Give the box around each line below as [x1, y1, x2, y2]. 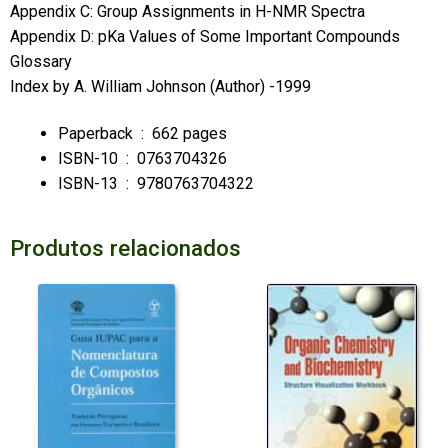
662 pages [151, 124, 227, 144]
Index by [9, 76, 74, 96]
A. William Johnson [73, 76, 210, 96]
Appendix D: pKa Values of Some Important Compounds [9, 26, 400, 46]
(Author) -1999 [209, 76, 311, 96]
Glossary [9, 51, 72, 71]
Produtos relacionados [9, 234, 241, 261]
